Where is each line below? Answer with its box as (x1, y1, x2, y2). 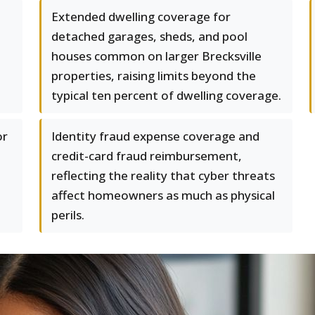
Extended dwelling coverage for (51, 8, 231, 25)
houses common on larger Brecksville (51, 48, 262, 64)
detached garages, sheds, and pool (51, 28, 247, 44)
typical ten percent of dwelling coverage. (51, 87, 281, 103)
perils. (51, 207, 84, 223)
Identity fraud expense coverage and (51, 128, 259, 144)
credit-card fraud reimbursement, (51, 148, 242, 164)
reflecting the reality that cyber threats (51, 167, 275, 184)
